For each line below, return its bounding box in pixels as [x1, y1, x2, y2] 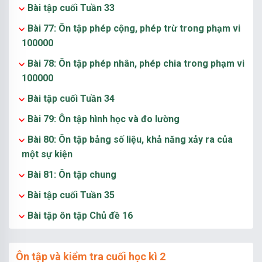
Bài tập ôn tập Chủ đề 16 [27, 210, 133, 221]
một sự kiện [22, 149, 73, 160]
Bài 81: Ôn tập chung [27, 169, 116, 180]
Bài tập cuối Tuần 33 [27, 2, 115, 13]
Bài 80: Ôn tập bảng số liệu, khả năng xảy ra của [27, 134, 233, 145]
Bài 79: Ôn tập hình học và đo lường [27, 113, 180, 125]
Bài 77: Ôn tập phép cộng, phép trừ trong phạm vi [27, 23, 240, 34]
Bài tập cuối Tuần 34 [27, 93, 115, 104]
